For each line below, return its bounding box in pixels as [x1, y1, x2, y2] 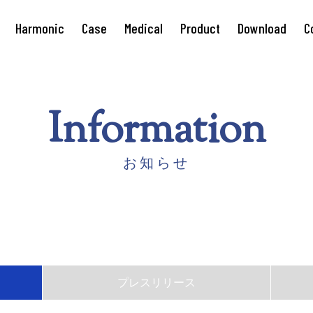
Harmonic [15, 20, 64, 36]
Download [238, 20, 286, 36]
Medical [124, 20, 163, 36]
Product [180, 20, 220, 36]
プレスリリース [117, 277, 196, 289]
